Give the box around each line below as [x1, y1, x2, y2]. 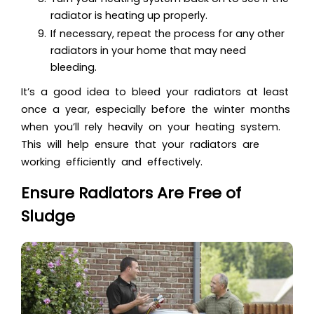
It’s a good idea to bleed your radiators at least [21, 84, 289, 99]
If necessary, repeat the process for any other [50, 26, 285, 41]
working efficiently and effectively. [21, 154, 203, 169]
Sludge [21, 205, 75, 227]
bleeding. [50, 60, 97, 74]
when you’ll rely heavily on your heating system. [21, 119, 280, 134]
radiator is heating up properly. [50, 8, 207, 22]
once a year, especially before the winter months [21, 102, 290, 116]
